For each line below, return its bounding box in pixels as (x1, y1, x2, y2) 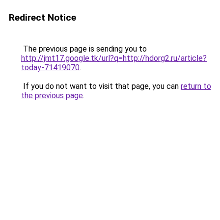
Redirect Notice (9, 12, 76, 23)
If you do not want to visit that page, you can (21, 82, 181, 91)
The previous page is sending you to (21, 44, 147, 54)
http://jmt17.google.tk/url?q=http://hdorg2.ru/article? (21, 54, 207, 63)
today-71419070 (21, 63, 80, 72)
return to (181, 82, 211, 91)
